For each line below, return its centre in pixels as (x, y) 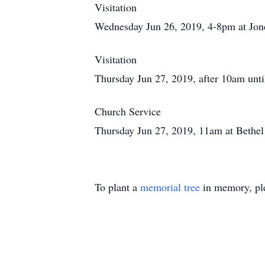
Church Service (128, 111)
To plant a (117, 187)
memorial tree (170, 187)
